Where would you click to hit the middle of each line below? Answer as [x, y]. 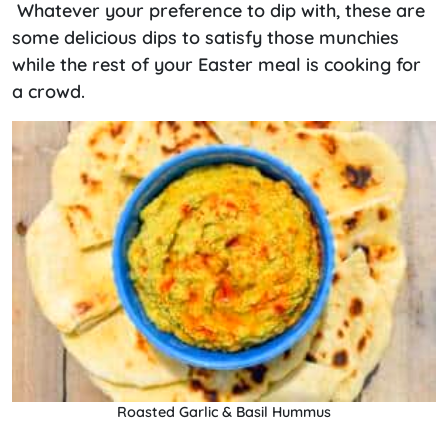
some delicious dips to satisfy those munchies [205, 37]
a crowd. [48, 91]
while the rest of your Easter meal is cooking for [216, 64]
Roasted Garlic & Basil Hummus [224, 412]
